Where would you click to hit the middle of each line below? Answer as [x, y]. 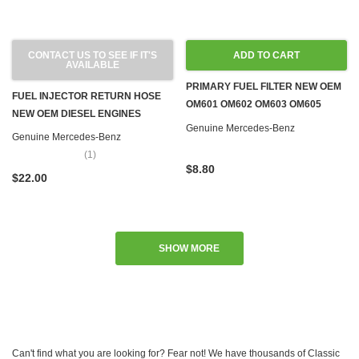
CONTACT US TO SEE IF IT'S [93, 55]
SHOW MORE [190, 248]
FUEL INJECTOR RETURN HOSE [87, 96]
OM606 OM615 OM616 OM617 [254, 122]
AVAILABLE [93, 65]
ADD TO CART [266, 55]
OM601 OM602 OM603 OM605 [254, 104]
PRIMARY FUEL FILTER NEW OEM [264, 87]
